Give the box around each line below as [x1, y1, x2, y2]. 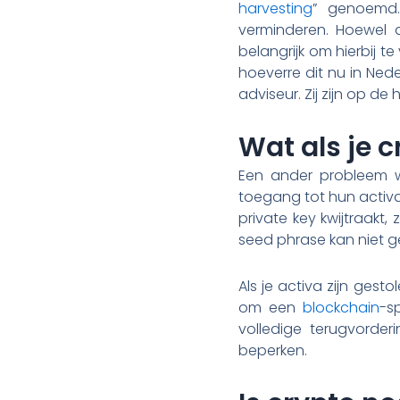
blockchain [303, 296, 379, 318]
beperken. [238, 339, 307, 361]
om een [238, 296, 303, 318]
